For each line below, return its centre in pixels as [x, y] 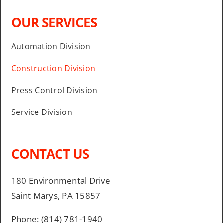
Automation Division [51, 47]
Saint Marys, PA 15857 [56, 196]
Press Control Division [54, 90]
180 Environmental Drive [60, 181]
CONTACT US [50, 154]
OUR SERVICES [54, 23]
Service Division [42, 112]
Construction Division [53, 68]
